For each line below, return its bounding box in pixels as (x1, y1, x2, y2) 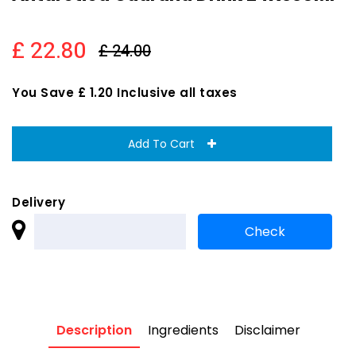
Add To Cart (128, 136, 207, 152)
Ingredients (147, 321, 219, 339)
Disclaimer (234, 321, 300, 339)
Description (56, 321, 132, 339)
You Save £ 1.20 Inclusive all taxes (12, 84, 238, 101)
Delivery (12, 194, 65, 211)
